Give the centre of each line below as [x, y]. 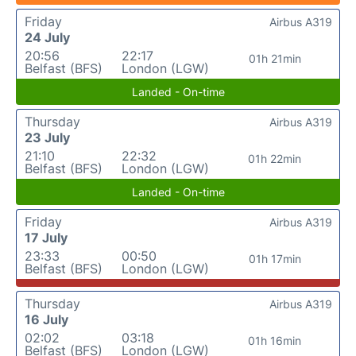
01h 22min [275, 159]
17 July [46, 238]
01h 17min [275, 259]
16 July [46, 319]
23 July [47, 137]
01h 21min [275, 58]
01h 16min [275, 341]
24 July [47, 37]
